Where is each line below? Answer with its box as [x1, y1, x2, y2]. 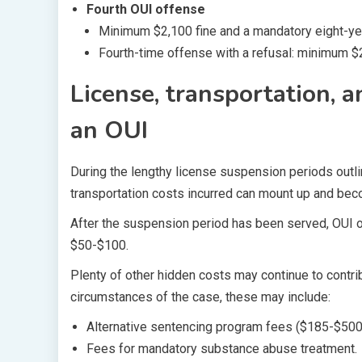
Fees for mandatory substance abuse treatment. [86, 341, 357, 356]
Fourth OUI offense [86, 2, 205, 17]
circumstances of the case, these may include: [70, 289, 330, 305]
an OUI [70, 114, 148, 147]
